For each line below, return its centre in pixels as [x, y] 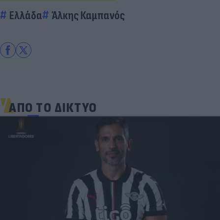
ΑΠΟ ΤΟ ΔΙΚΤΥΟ [53, 108]
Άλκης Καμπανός [88, 15]
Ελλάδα [26, 15]
